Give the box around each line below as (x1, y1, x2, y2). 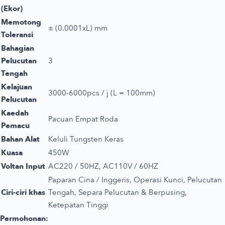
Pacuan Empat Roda (48, 114, 118, 124)
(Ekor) (1, 3, 23, 14)
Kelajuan (1, 81, 32, 92)
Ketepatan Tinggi (48, 199, 108, 210)
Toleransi (1, 29, 33, 40)
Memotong (1, 17, 41, 27)
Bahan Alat (1, 134, 40, 144)
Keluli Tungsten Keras (48, 134, 124, 144)
